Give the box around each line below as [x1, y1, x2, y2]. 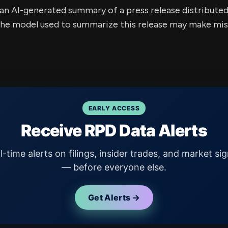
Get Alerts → [88, 192, 140, 203]
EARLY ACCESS [88, 104, 140, 112]
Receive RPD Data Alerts [20, 121, 208, 140]
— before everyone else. [62, 162, 166, 173]
